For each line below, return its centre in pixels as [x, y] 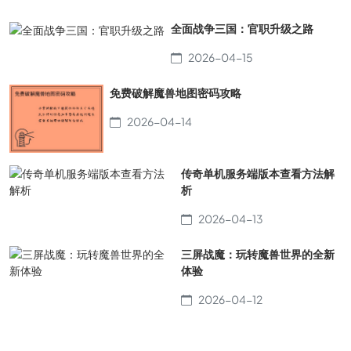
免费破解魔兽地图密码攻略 [175, 93]
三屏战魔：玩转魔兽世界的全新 [258, 254]
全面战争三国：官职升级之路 [242, 29]
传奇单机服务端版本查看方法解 [258, 174]
